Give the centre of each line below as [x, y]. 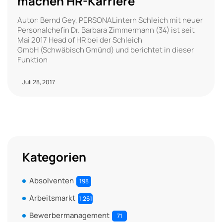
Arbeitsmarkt [52, 198]
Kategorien [54, 157]
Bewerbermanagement [69, 215]
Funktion [32, 59]
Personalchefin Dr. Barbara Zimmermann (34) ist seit [106, 30]
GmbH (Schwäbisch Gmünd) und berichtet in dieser [106, 50]
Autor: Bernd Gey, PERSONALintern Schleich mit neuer [110, 20]
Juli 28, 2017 [39, 82]
